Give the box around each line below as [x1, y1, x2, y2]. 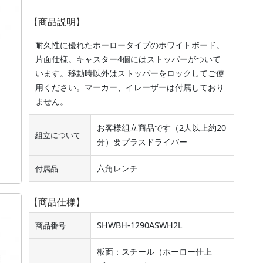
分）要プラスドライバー [96, 136, 187, 147]
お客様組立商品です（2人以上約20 [96, 122, 226, 133]
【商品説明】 [28, 15, 85, 28]
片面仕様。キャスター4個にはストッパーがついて [35, 53, 221, 65]
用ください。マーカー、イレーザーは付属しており [35, 81, 224, 93]
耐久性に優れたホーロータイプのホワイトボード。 [35, 39, 224, 50]
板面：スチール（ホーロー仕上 [96, 245, 212, 257]
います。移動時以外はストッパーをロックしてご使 [35, 67, 224, 79]
